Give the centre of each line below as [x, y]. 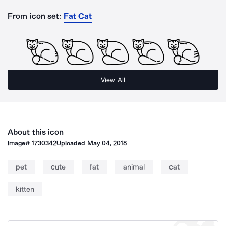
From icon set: [35, 16]
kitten [25, 189]
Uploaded [72, 143]
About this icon [36, 132]
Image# [20, 143]
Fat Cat [78, 16]
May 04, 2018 [107, 143]
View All [113, 80]
